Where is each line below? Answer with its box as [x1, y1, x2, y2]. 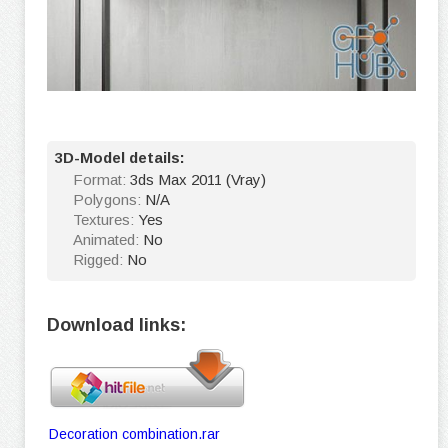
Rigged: [73, 251, 127, 269]
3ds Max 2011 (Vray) [130, 171, 266, 189]
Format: [73, 171, 130, 189]
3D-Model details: [55, 149, 185, 167]
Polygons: [73, 191, 145, 209]
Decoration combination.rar [49, 426, 220, 443]
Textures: [73, 211, 138, 229]
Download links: [47, 315, 186, 336]
